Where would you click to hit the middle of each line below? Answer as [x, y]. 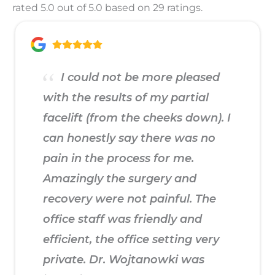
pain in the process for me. [118, 159]
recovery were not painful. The [130, 199]
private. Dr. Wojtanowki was [124, 260]
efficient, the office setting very [131, 240]
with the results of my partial [126, 98]
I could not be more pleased [139, 78]
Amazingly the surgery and [120, 179]
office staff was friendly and [122, 219]
